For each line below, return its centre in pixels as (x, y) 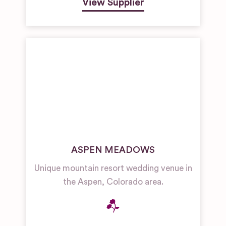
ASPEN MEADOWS (113, 150)
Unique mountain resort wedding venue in (113, 168)
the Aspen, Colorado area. (113, 182)
